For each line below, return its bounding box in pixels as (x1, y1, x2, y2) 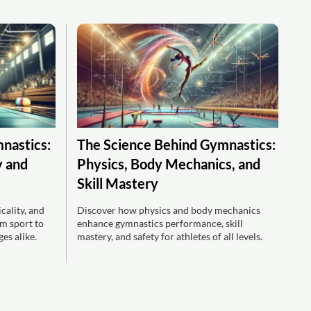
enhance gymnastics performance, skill (77, 217, 243, 229)
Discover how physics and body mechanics (77, 203, 260, 216)
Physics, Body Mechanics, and (77, 155, 260, 172)
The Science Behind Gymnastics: (77, 135, 276, 153)
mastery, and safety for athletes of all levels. (77, 230, 262, 242)
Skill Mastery (77, 174, 158, 192)
